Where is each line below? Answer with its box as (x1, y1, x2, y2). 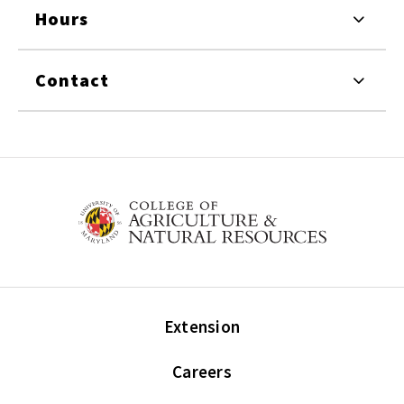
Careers (172, 361, 232, 383)
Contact (35, 69, 110, 92)
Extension (163, 316, 241, 338)
